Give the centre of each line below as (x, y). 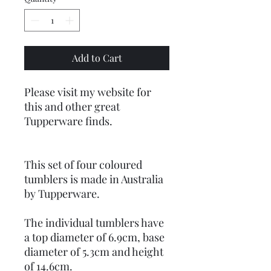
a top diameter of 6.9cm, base (94, 237)
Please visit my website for (88, 92)
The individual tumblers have (94, 223)
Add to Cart (97, 58)
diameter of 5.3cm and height (94, 252)
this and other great (72, 106)
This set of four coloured (83, 165)
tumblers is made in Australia (94, 179)
